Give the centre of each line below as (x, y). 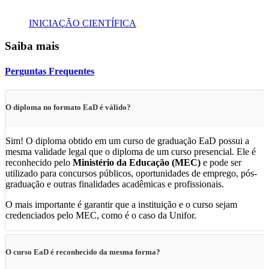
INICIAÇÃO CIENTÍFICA (83, 23)
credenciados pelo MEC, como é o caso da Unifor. (101, 215)
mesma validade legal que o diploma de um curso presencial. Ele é (131, 151)
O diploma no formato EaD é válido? (68, 107)
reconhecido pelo (39, 162)
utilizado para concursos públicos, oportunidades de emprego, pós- (131, 173)
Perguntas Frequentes (50, 71)
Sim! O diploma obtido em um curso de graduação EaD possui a (127, 141)
